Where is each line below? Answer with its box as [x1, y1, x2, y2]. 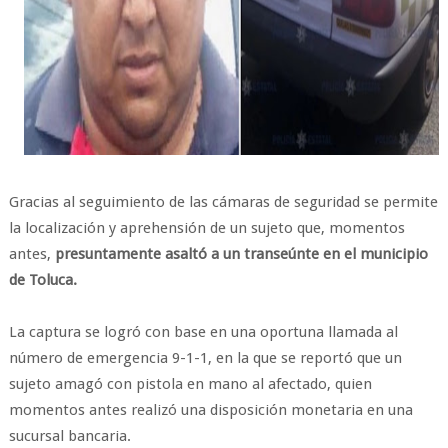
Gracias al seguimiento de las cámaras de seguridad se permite [8, 193, 438, 211]
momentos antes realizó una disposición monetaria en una [8, 401, 413, 419]
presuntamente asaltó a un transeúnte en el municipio [54, 245, 428, 263]
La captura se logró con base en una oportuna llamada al [8, 323, 398, 341]
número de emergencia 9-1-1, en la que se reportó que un [8, 349, 402, 367]
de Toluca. [8, 271, 77, 289]
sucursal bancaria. [8, 427, 131, 445]
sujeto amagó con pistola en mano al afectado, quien [8, 375, 372, 393]
